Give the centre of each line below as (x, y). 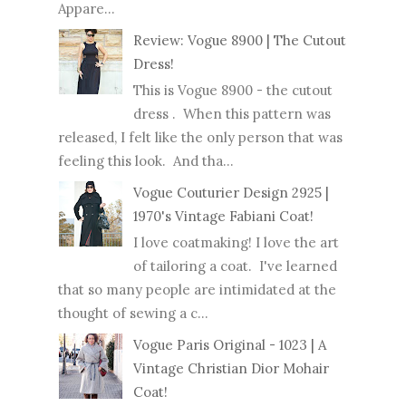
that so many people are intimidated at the (197, 290)
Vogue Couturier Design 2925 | (231, 193)
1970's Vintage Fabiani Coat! (223, 217)
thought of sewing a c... (133, 314)
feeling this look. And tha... (146, 161)
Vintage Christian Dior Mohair (231, 369)
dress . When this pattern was (232, 114)
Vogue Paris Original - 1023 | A (230, 345)
